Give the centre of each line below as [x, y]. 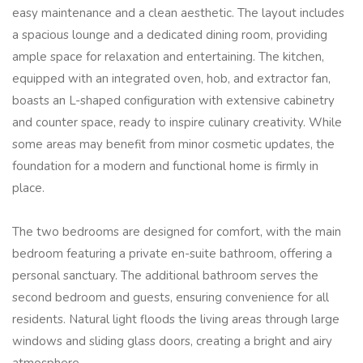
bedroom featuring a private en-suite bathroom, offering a [172, 254]
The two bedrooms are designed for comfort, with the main [177, 232]
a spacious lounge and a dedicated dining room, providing [170, 35]
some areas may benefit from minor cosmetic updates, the [173, 145]
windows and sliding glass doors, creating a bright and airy [172, 342]
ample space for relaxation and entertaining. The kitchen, [168, 57]
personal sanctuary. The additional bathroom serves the [165, 276]
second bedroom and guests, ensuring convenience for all [171, 298]
